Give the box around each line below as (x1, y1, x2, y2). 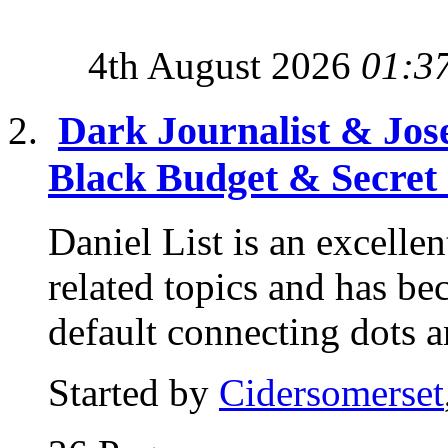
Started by (48, 371, 219, 415)
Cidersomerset (219, 371, 444, 415)
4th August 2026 (88, 44, 361, 87)
